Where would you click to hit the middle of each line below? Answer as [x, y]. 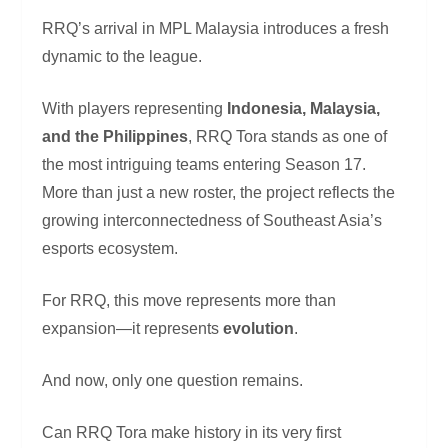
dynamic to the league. [122, 57]
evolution [259, 329]
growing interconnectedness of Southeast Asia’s [212, 221]
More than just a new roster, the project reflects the [219, 193]
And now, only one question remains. [173, 381]
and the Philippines [115, 137]
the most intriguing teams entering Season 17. [204, 165]
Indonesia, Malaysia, [304, 109]
